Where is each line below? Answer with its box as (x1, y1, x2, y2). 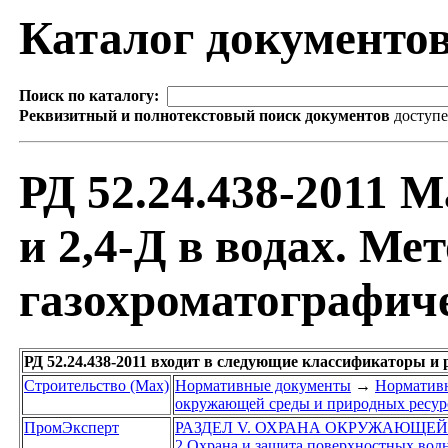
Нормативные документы (175, 377, 351, 395)
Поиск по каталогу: (19, 87, 159, 105)
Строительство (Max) (24, 377, 169, 395)
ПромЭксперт (24, 419, 119, 437)
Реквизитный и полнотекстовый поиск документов (19, 107, 390, 125)
